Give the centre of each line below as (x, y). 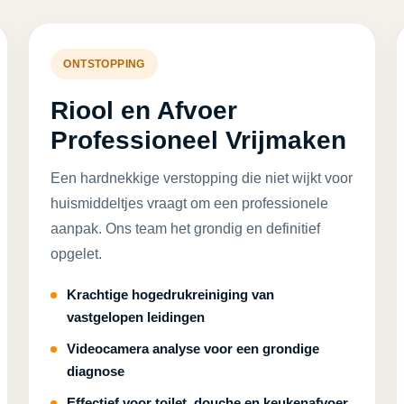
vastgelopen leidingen (136, 317)
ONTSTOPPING (104, 64)
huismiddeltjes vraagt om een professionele (190, 203)
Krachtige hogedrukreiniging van (171, 294)
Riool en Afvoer (144, 110)
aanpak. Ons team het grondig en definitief (186, 229)
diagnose (96, 371)
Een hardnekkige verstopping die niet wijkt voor (202, 178)
